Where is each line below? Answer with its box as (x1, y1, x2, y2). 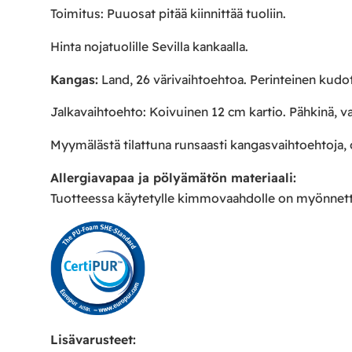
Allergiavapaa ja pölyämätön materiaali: (50, 170, 296, 186)
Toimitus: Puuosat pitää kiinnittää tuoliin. (50, 5, 286, 21)
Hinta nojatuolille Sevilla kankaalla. (50, 38, 248, 54)
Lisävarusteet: (50, 332, 136, 347)
